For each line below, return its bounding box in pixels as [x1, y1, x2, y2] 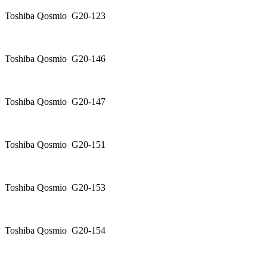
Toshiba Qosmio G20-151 [5, 139, 117, 150]
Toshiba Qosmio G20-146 [5, 54, 105, 64]
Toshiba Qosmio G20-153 [5, 182, 105, 193]
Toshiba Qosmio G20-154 [5, 225, 117, 236]
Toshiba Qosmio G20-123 [5, 11, 117, 21]
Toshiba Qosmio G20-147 [5, 97, 117, 107]
